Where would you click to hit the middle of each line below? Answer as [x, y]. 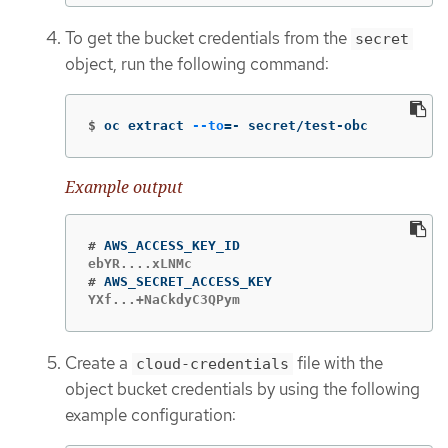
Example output [124, 186]
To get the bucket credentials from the [208, 38]
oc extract [148, 125]
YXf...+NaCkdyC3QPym [164, 300]
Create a [98, 363]
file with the [338, 363]
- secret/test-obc [300, 125]
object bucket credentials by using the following [242, 389]
